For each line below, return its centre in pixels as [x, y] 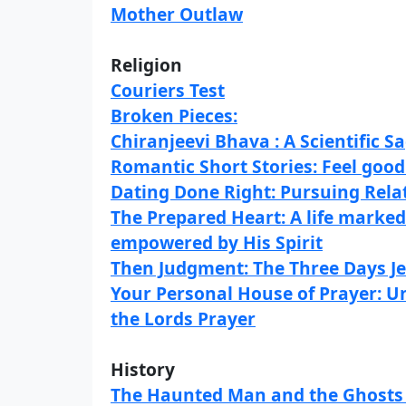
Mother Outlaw [177, 14]
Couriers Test [168, 90]
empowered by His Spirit [217, 242]
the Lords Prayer [183, 319]
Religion [146, 65]
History [143, 369]
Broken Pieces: [174, 116]
